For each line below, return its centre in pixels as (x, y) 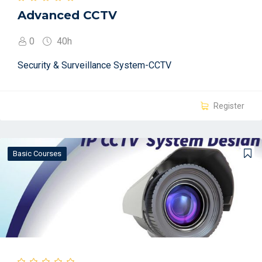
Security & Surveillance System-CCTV (94, 65)
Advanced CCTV (67, 15)
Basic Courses (37, 153)
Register (228, 106)
